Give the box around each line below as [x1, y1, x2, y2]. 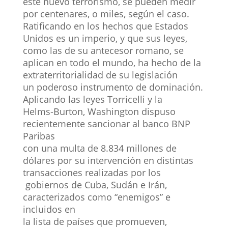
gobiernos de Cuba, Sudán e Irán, [22, 178, 169, 191]
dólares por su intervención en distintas [22, 154, 193, 166]
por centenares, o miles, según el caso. [22, 7, 189, 20]
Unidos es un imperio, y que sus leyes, [22, 32, 187, 44]
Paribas [22, 129, 55, 142]
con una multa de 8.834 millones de [22, 141, 177, 154]
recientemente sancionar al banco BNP [22, 117, 190, 130]
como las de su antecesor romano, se [22, 44, 184, 56]
